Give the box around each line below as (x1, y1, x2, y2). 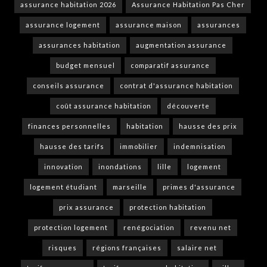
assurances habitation (39, 41, 120, 49)
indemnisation (173, 142, 226, 151)
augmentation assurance (136, 41, 226, 49)
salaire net (177, 244, 217, 252)
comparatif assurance (130, 61, 210, 70)
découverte (166, 102, 210, 110)
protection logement (34, 223, 108, 232)
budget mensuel (55, 61, 115, 70)
